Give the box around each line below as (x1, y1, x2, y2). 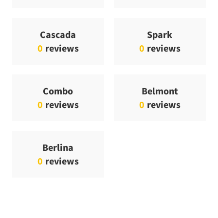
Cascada (40, 28, 76, 41)
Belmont (141, 85, 178, 97)
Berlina (42, 141, 74, 154)
